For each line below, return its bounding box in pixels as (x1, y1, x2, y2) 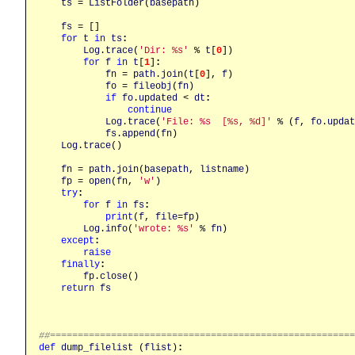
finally (61, 258, 100, 270)
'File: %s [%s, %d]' (161, 116, 272, 128)
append (122, 128, 155, 139)
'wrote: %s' (133, 223, 194, 235)
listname (200, 163, 244, 175)
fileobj (133, 80, 172, 92)
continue (128, 104, 172, 116)
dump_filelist (61, 342, 133, 353)
